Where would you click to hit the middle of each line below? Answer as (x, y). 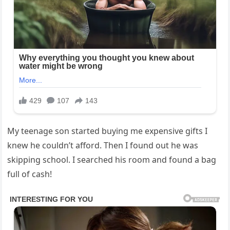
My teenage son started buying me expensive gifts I (108, 131)
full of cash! (30, 174)
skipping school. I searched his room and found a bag (112, 160)
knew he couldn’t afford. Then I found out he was (103, 146)
